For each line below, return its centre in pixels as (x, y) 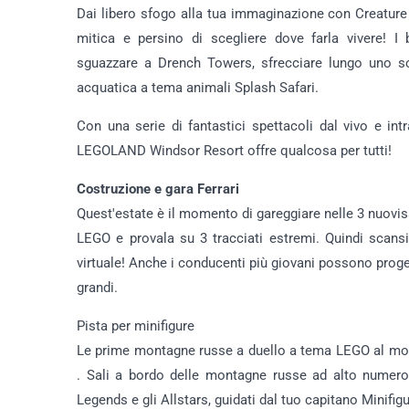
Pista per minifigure (136, 326)
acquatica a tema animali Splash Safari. (201, 88)
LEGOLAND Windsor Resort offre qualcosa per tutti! (234, 151)
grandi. (97, 288)
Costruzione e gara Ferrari (158, 189)
